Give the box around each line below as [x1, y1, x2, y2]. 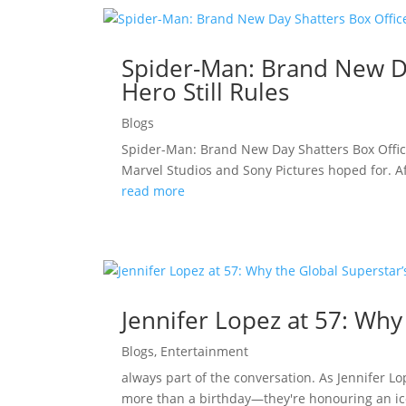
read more [121, 181, 186, 199]
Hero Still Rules [121, 74, 290, 108]
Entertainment [160, 342, 249, 360]
